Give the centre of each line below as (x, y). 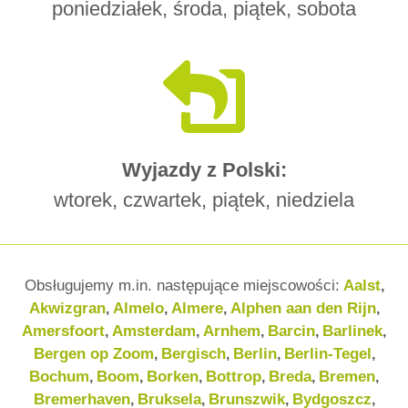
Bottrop (234, 377)
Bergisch (193, 354)
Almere (197, 308)
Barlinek (352, 331)
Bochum (59, 377)
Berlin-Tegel (327, 354)
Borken (173, 377)
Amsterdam (154, 331)
